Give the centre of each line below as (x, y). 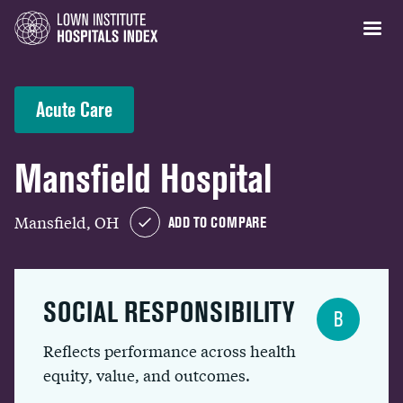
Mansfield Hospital (143, 179)
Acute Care (74, 109)
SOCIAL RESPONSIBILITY (169, 312)
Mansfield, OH (67, 221)
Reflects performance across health (170, 350)
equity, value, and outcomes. (147, 375)
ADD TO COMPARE (217, 222)
